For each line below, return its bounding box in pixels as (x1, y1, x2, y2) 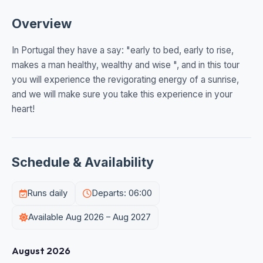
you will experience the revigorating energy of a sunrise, (12, 74, 239, 86)
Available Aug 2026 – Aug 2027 (28, 212, 151, 223)
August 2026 (12, 245, 70, 257)
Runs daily (27, 188, 68, 199)
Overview (12, 16, 72, 32)
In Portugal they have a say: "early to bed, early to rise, (12, 45, 234, 56)
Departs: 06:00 (92, 188, 152, 199)
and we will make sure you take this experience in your (12, 89, 232, 100)
